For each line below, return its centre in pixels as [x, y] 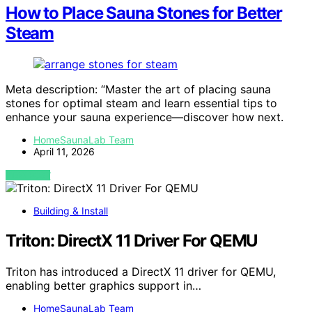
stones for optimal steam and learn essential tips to [141, 103]
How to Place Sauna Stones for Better [144, 13]
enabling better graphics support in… [103, 286]
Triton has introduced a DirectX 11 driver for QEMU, [141, 272]
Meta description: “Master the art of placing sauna [138, 89]
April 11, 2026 [64, 152]
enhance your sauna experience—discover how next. [145, 117]
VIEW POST [28, 175]
